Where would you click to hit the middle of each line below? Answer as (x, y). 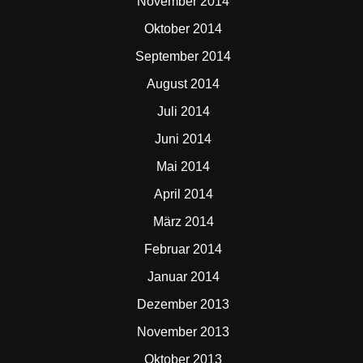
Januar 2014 (183, 277)
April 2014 (183, 194)
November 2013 (183, 332)
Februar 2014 (183, 249)
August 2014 (183, 84)
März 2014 (183, 222)
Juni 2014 (183, 139)
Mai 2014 (183, 167)
